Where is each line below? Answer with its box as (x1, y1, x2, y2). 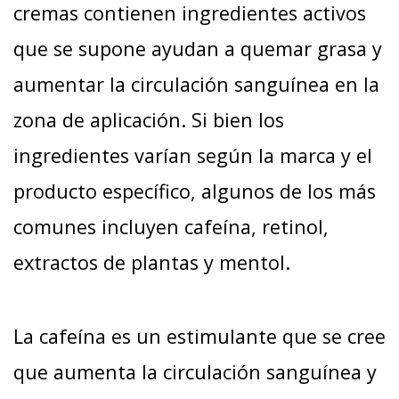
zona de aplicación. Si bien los (13, 106, 284, 133)
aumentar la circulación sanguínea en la (13, 70, 379, 97)
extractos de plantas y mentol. (13, 248, 290, 275)
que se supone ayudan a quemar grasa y (13, 35, 382, 61)
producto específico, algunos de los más (13, 177, 376, 204)
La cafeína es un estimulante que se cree (13, 322, 386, 349)
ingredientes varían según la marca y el (13, 142, 372, 168)
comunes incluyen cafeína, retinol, (13, 213, 329, 240)
